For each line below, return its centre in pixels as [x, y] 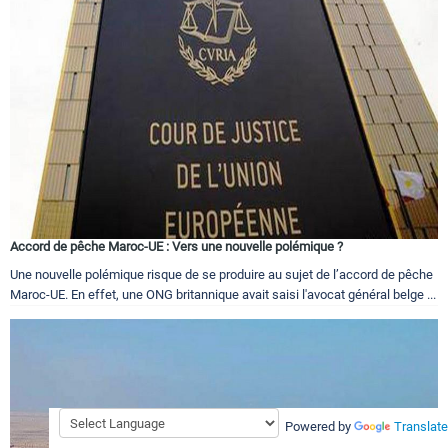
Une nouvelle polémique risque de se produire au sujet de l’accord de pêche [221, 274]
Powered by [316, 427]
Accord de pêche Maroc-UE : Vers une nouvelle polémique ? [176, 246]
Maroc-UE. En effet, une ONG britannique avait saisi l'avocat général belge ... [223, 294]
